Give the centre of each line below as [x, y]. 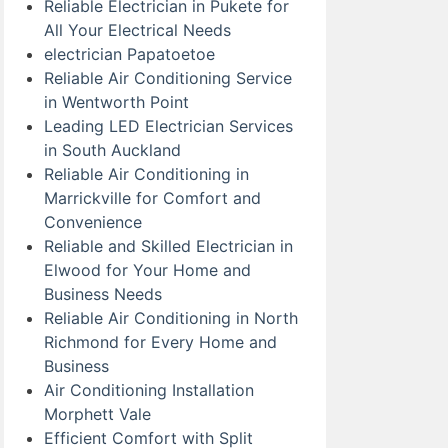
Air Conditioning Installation [149, 390]
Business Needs [103, 294]
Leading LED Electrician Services [168, 126]
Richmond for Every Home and [160, 342]
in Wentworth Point [116, 102]
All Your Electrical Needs [137, 30]
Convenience [93, 222]
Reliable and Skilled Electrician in [168, 246]
